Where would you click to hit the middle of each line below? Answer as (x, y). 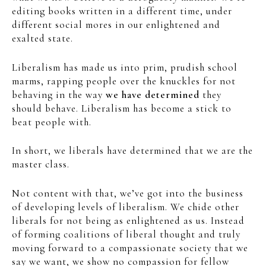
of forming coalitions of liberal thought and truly (126, 234)
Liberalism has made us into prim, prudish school (125, 67)
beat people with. (52, 122)
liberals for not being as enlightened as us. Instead (128, 220)
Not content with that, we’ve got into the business (128, 193)
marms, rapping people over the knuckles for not (124, 81)
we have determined (153, 94)
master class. (41, 164)
